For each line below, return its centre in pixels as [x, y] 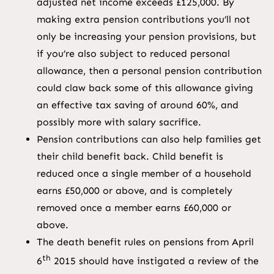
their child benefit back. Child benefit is [130, 157]
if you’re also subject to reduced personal [133, 54]
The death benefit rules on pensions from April [145, 242]
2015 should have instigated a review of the [154, 261]
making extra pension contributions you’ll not [143, 20]
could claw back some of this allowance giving [145, 88]
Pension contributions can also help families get [149, 139]
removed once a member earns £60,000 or [134, 208]
